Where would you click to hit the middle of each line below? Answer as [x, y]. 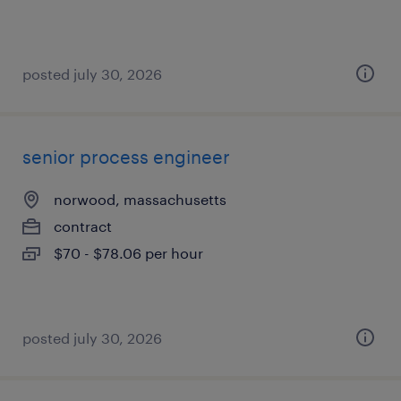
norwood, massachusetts [140, 199]
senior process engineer [126, 157]
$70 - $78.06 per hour [128, 253]
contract [83, 226]
